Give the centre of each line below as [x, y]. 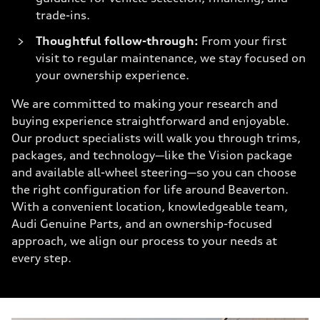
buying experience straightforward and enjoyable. [150, 121]
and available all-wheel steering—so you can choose [154, 172]
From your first [242, 41]
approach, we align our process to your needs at [144, 241]
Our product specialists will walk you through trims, [156, 138]
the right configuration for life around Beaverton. [150, 189]
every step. [41, 258]
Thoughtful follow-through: [117, 41]
